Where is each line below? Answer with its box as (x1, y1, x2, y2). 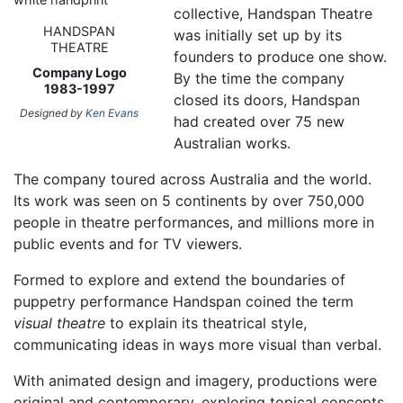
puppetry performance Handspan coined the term (13, 292, 354, 311)
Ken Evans (85, 105, 139, 120)
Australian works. (174, 134, 291, 153)
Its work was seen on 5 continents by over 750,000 (13, 192, 364, 210)
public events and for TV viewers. (13, 235, 242, 254)
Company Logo (31, 65, 127, 81)
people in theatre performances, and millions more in (13, 213, 374, 232)
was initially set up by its (174, 26, 343, 45)
